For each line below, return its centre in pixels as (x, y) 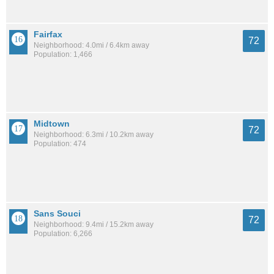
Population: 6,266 (63, 233)
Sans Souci (57, 213)
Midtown (52, 124)
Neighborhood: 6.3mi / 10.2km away (94, 135)
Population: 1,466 (63, 54)
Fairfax (48, 34)
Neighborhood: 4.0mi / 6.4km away (91, 45)
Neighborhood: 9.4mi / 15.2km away (94, 224)
